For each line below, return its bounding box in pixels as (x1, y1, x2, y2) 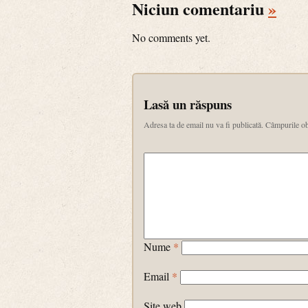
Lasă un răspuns (144, 95, 232, 113)
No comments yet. (132, 30, 210, 45)
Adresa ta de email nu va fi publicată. (144, 119, 263, 130)
